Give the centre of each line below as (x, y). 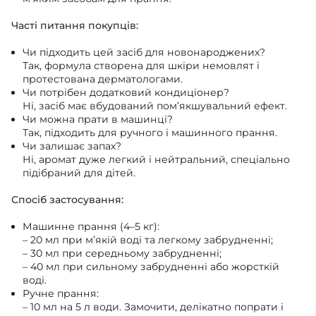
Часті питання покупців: (75, 25)
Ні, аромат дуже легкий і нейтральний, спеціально (156, 159)
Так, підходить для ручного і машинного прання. (150, 133)
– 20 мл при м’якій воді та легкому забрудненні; (148, 240)
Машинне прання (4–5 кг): (91, 226)
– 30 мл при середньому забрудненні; (122, 253)
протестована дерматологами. (103, 79)
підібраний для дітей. (79, 173)
